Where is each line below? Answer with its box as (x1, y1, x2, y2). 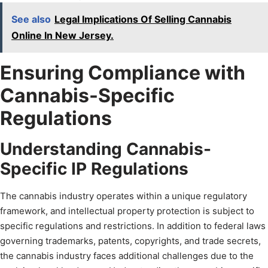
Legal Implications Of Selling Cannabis (54, 13, 232, 26)
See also (11, 13, 51, 26)
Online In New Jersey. (11, 29, 114, 42)
